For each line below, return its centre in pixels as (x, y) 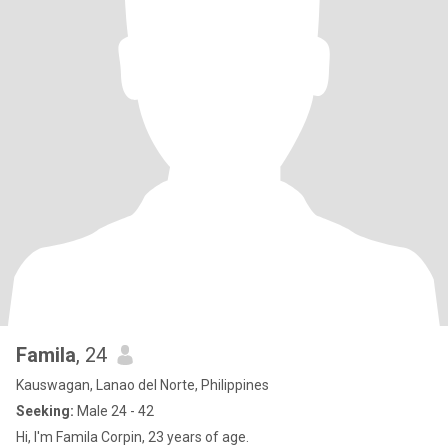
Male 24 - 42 (114, 411)
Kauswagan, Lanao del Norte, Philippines (142, 385)
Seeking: (45, 411)
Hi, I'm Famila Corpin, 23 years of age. (132, 437)
